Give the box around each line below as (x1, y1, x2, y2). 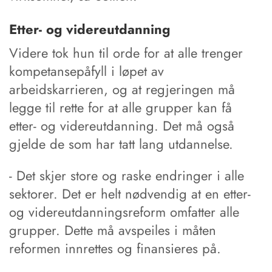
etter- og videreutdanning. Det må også (9, 115, 234, 135)
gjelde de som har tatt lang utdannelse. (9, 134, 233, 154)
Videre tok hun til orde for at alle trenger (9, 42, 243, 63)
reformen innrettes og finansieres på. (9, 238, 221, 258)
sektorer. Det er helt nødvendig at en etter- (9, 183, 251, 203)
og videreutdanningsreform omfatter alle (9, 202, 239, 222)
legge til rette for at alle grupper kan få (9, 97, 232, 117)
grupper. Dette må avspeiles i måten (9, 220, 216, 240)
